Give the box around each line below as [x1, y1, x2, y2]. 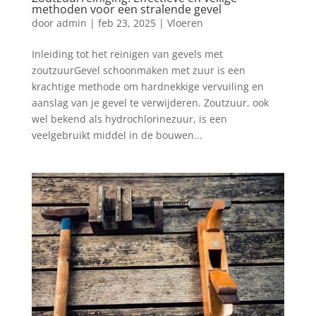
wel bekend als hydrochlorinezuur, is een [31, 111, 227, 126]
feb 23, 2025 [97, 16, 156, 30]
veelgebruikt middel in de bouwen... [31, 128, 202, 142]
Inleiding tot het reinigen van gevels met [31, 47, 223, 61]
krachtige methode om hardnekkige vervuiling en [31, 79, 264, 93]
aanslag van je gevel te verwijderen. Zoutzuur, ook [31, 95, 269, 109]
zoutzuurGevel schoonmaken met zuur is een [31, 63, 245, 77]
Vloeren [166, 16, 203, 30]
